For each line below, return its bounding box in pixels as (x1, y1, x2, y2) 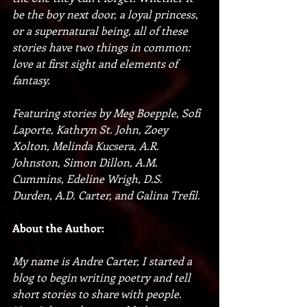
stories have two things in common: (12, 39, 193, 54)
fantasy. (12, 72, 50, 87)
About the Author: (12, 220, 104, 235)
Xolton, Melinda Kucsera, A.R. (12, 138, 162, 153)
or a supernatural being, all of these (12, 23, 191, 38)
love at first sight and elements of (12, 56, 180, 71)
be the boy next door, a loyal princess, (12, 6, 201, 21)
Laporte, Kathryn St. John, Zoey (12, 121, 171, 136)
